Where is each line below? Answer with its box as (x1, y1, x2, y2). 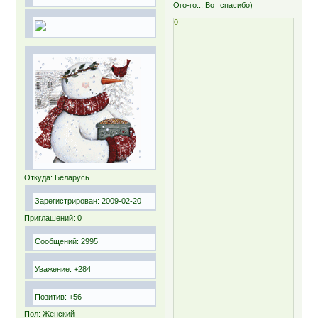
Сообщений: (35, 236, 79, 246)
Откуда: (24, 172, 53, 182)
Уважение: (35, 264, 72, 273)
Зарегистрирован (35, 196, 98, 205)
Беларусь (53, 172, 90, 182)
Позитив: (35, 292, 67, 301)
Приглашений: (24, 213, 76, 222)
